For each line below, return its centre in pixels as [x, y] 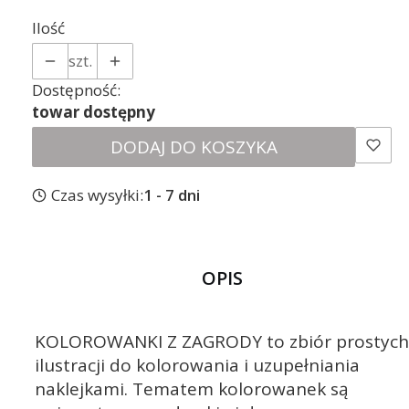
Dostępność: [76, 89]
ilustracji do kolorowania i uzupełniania [197, 366]
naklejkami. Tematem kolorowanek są [192, 389]
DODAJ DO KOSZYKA [194, 147]
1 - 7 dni [171, 195]
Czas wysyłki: [97, 195]
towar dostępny [94, 111]
